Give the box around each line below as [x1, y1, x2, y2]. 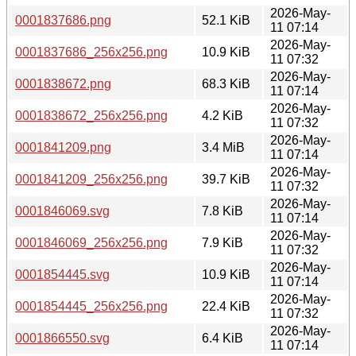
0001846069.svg [15, 203, 110, 218]
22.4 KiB [202, 299, 250, 313]
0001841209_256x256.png [15, 172, 168, 186]
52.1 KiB [202, 13, 250, 27]
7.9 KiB [202, 235, 243, 250]
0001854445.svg [15, 267, 110, 281]
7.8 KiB [202, 203, 243, 218]
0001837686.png [15, 13, 111, 27]
